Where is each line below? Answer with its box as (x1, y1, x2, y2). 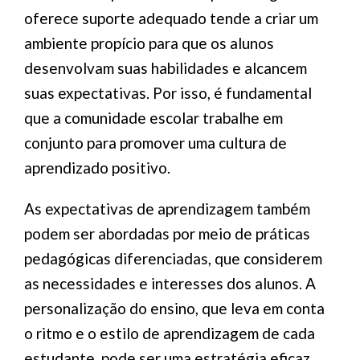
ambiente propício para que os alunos (24, 34, 274, 52)
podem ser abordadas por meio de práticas (24, 224, 310, 243)
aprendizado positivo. (24, 158, 170, 177)
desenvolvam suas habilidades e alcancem (24, 59, 307, 77)
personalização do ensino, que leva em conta (24, 299, 325, 317)
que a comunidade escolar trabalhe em (24, 108, 283, 127)
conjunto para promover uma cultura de (24, 133, 287, 152)
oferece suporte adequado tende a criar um (24, 9, 318, 27)
